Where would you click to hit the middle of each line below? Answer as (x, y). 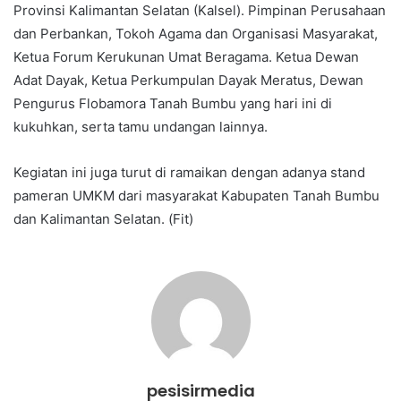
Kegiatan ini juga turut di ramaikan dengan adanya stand (189, 172)
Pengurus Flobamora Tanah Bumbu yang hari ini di (173, 103)
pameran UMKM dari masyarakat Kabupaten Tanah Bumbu (196, 195)
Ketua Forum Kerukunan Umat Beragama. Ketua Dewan (186, 56)
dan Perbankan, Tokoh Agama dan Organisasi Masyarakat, (196, 33)
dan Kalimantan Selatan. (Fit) (103, 218)
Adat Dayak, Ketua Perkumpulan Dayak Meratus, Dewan (188, 80)
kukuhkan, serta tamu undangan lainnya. (141, 126)
